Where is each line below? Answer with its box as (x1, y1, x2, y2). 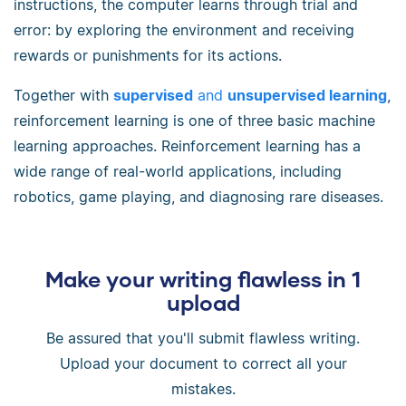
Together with (14, 85, 113, 104)
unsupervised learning (227, 85, 387, 104)
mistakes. (170, 379, 236, 398)
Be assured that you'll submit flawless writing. (46, 328, 360, 347)
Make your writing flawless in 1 (45, 265, 361, 292)
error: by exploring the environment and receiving (14, 20, 354, 39)
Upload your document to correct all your (59, 353, 347, 372)
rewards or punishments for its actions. (14, 45, 282, 64)
